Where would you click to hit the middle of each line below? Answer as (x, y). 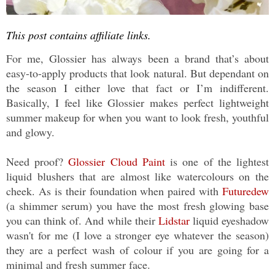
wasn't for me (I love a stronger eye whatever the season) (137, 235)
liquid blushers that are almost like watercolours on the (137, 176)
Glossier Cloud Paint (117, 162)
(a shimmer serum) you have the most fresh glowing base (137, 206)
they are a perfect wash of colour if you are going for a (137, 250)
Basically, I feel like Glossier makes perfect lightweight (137, 103)
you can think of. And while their (82, 221)
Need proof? (37, 162)
